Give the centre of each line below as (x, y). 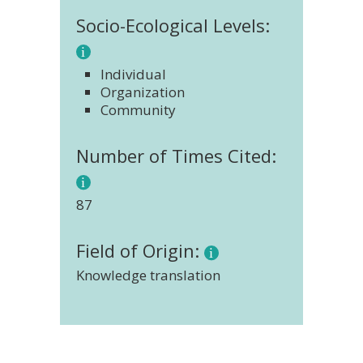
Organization (143, 92)
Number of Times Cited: (176, 156)
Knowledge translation (148, 275)
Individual (133, 74)
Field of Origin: (140, 250)
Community (138, 110)
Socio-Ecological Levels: (173, 25)
